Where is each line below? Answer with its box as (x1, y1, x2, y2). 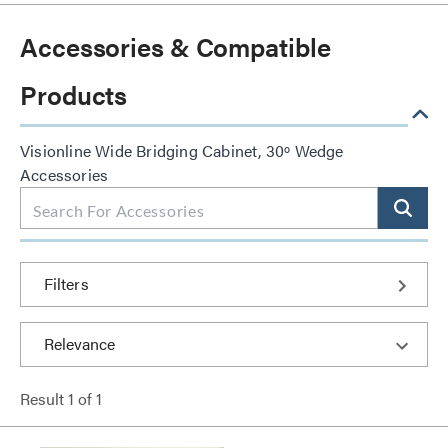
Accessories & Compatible (20, 28, 331, 65)
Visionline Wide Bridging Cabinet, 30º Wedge (20, 139, 344, 162)
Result (20, 387, 68, 410)
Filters (44, 272, 89, 295)
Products (20, 76, 128, 113)
